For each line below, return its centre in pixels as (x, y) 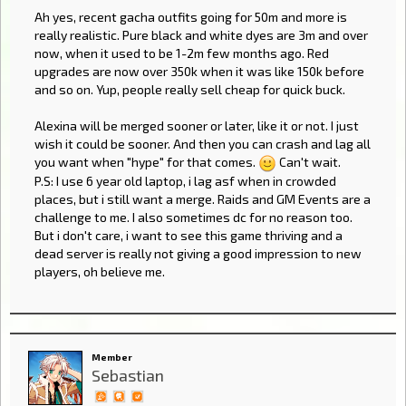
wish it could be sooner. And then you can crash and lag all (203, 143)
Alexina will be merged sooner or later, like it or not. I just (197, 125)
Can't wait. (309, 161)
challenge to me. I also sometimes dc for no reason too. (193, 217)
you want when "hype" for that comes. (146, 161)
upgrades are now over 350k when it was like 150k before (199, 71)
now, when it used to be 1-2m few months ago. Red (182, 53)
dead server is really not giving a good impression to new (198, 254)
